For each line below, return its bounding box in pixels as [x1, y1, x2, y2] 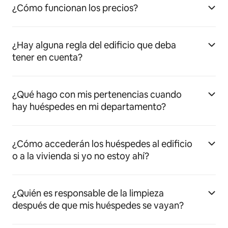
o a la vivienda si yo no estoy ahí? [12, 150, 149, 162]
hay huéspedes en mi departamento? [12, 101, 166, 113]
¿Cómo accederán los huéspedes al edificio [12, 138, 192, 150]
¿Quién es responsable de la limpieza [12, 187, 164, 199]
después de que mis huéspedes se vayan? [12, 199, 184, 212]
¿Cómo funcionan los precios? [12, 2, 138, 14]
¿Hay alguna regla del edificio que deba [12, 39, 176, 51]
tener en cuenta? [12, 51, 82, 64]
